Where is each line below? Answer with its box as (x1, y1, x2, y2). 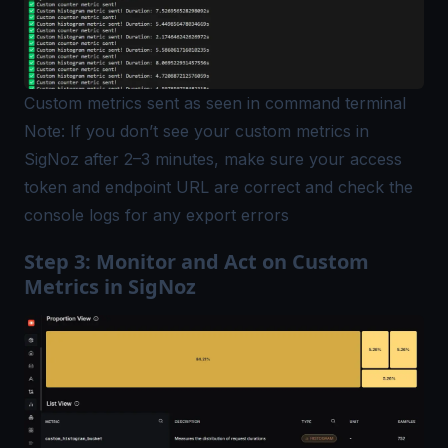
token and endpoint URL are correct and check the (24, 177, 413, 198)
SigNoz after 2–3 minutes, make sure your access (24, 149, 402, 170)
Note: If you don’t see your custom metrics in (24, 121, 369, 142)
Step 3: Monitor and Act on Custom (24, 248, 369, 276)
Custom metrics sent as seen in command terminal (24, 93, 406, 114)
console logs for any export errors (24, 205, 289, 226)
